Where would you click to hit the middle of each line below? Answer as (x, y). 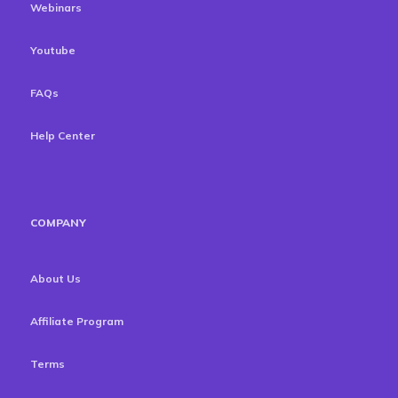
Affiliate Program (77, 321)
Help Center (63, 135)
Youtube (53, 50)
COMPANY (58, 223)
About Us (56, 279)
